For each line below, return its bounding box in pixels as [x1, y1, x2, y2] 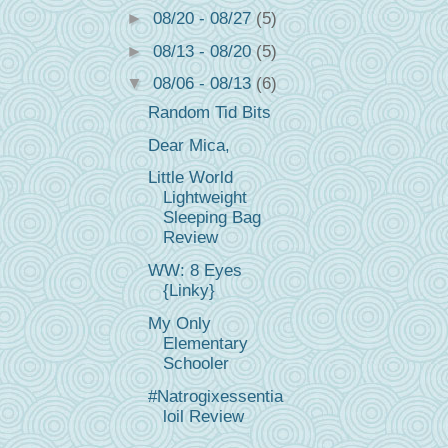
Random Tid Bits [147, 102, 271, 122]
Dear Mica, [147, 135, 230, 155]
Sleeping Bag [162, 208, 261, 228]
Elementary [162, 333, 248, 353]
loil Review [162, 406, 244, 426]
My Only [147, 313, 211, 333]
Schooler [162, 353, 229, 373]
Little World [147, 168, 233, 188]
